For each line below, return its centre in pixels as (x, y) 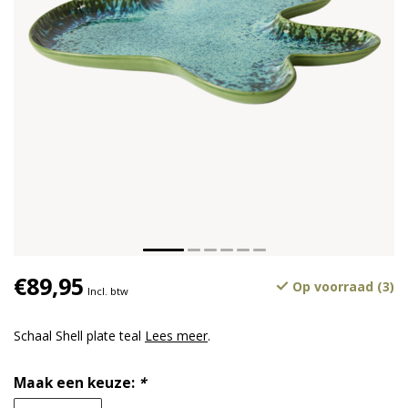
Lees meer (176, 336)
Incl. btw (108, 291)
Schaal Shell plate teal (79, 336)
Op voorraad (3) (342, 287)
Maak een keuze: (76, 383)
